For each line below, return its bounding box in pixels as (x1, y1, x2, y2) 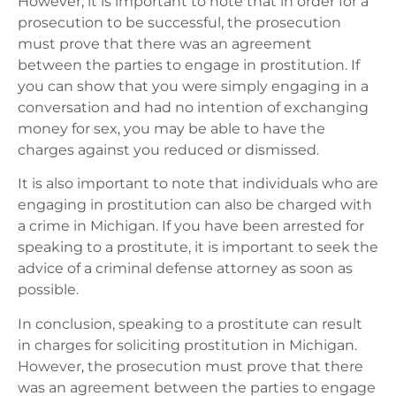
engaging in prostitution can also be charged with (18, 196, 372, 214)
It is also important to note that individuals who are (18, 175, 378, 193)
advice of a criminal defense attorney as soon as (18, 260, 353, 278)
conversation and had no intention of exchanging (18, 98, 369, 116)
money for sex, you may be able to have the (18, 119, 325, 137)
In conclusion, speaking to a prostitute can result (18, 315, 362, 332)
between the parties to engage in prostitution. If (18, 56, 360, 73)
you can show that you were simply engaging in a (18, 77, 369, 95)
